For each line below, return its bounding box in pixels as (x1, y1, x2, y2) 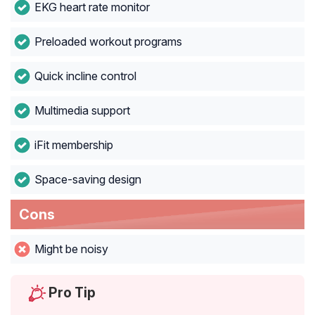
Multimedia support (34, 103, 130, 118)
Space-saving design (34, 172, 141, 187)
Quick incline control (34, 69, 136, 84)
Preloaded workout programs (34, 34, 182, 49)
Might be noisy (34, 242, 108, 257)
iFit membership (34, 138, 113, 153)
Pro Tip (49, 284, 96, 302)
